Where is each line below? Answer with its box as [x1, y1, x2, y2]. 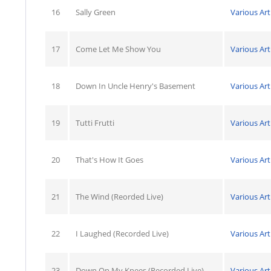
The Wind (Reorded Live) [76, 191, 163, 202]
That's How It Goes [76, 154, 143, 165]
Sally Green [76, 7, 116, 18]
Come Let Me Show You [76, 44, 161, 54]
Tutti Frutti [76, 117, 114, 128]
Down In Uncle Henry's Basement [76, 80, 195, 91]
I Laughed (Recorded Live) [76, 228, 169, 239]
